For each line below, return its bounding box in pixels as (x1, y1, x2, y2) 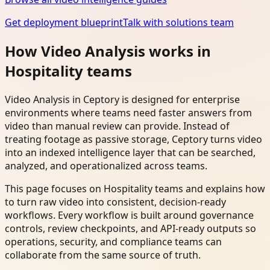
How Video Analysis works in (5, 41, 211, 61)
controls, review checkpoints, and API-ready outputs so (5, 222, 256, 236)
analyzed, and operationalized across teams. (5, 159, 207, 173)
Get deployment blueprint (5, 16, 123, 30)
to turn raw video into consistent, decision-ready (5, 195, 226, 209)
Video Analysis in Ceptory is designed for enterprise (5, 93, 240, 107)
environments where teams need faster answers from (5, 106, 252, 120)
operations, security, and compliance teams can (5, 235, 222, 249)
